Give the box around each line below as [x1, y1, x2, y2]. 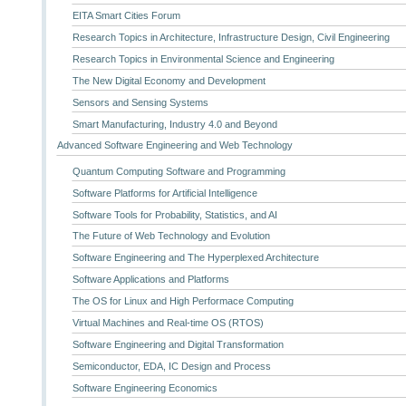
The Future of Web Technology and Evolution [72, 230, 270, 242]
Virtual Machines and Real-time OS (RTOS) [72, 316, 264, 328]
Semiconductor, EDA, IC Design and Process [72, 360, 271, 372]
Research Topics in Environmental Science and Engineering [72, 53, 334, 64]
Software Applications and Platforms [72, 274, 229, 285]
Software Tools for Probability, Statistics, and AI [72, 208, 277, 220]
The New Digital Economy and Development [72, 74, 266, 86]
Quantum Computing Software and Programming [72, 165, 285, 177]
